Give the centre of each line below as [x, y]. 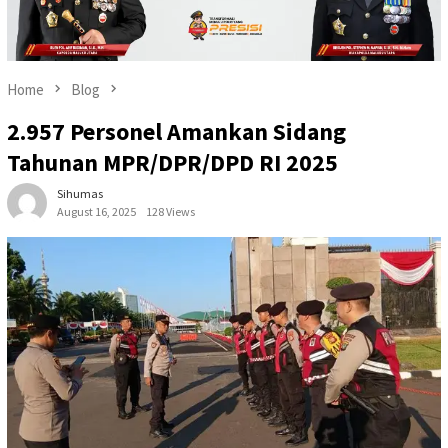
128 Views [170, 212]
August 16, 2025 [96, 212]
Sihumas [80, 194]
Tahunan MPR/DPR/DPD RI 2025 [172, 163]
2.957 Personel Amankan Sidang [176, 132]
